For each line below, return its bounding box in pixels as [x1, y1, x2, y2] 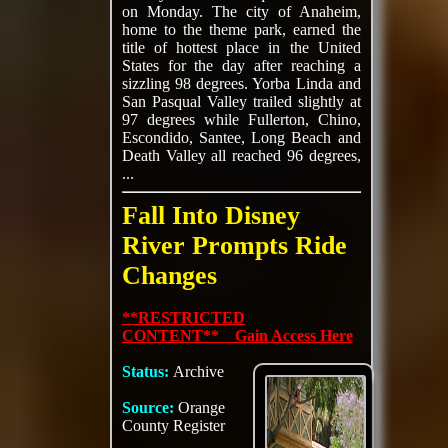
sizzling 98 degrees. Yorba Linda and [121, 75, 361, 92]
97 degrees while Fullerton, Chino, [121, 111, 361, 128]
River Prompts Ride [121, 231, 347, 260]
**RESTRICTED [121, 309, 245, 326]
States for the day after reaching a [121, 57, 361, 74]
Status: [121, 363, 173, 380]
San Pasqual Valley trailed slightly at [121, 93, 361, 110]
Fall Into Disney [121, 201, 300, 230]
